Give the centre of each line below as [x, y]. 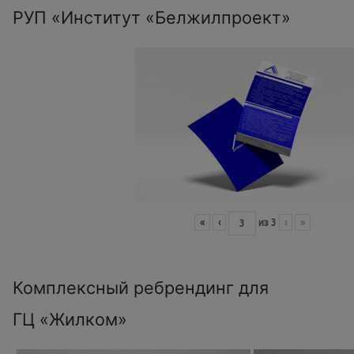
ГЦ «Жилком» [70, 319]
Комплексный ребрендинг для [141, 288]
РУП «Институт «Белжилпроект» [152, 17]
